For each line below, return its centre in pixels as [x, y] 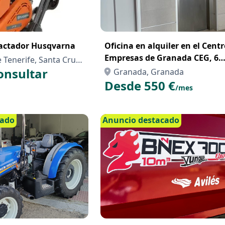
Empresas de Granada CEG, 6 [161, 58]
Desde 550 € [140, 86]
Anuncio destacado [141, 120]
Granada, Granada [149, 72]
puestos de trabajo [142, 70]
